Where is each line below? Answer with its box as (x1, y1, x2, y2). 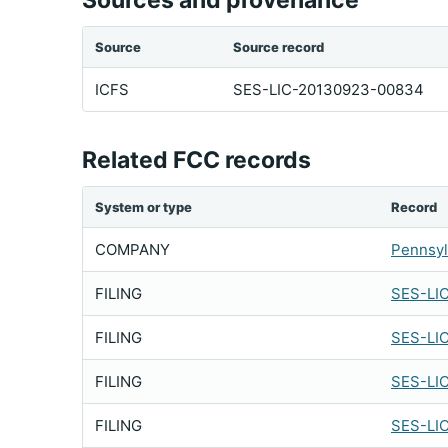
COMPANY (95, 240, 170, 259)
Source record (233, 39, 324, 55)
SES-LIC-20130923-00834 (233, 80, 424, 99)
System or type (95, 199, 192, 215)
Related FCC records (82, 146, 311, 174)
